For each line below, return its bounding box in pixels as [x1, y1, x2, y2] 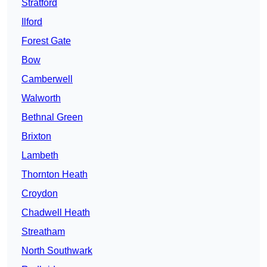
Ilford [21, 17, 42, 27]
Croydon [21, 188, 58, 199]
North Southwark [21, 246, 92, 256]
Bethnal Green [21, 112, 83, 123]
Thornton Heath [21, 169, 88, 180]
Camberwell [21, 74, 73, 85]
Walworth [21, 93, 61, 104]
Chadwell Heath [21, 207, 90, 218]
